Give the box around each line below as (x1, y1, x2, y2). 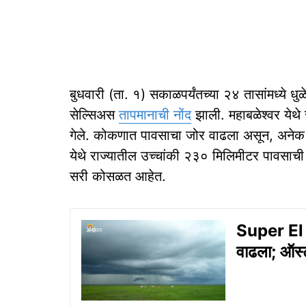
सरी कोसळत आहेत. (70, 168, 166, 184)
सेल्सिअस (70, 107, 119, 123)
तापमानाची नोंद (119, 107, 191, 123)
